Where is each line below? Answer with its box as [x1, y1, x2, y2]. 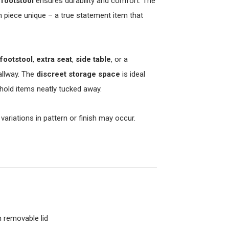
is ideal [120, 70, 145, 79]
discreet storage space [36, 70, 120, 79]
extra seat [36, 55, 72, 64]
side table [76, 55, 111, 64]
